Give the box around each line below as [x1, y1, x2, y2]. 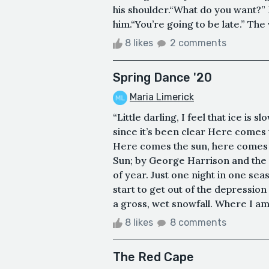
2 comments [170, 37, 226, 49]
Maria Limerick [130, 91, 194, 103]
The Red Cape [113, 249, 194, 264]
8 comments [170, 216, 226, 228]
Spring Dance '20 [113, 70, 212, 85]
